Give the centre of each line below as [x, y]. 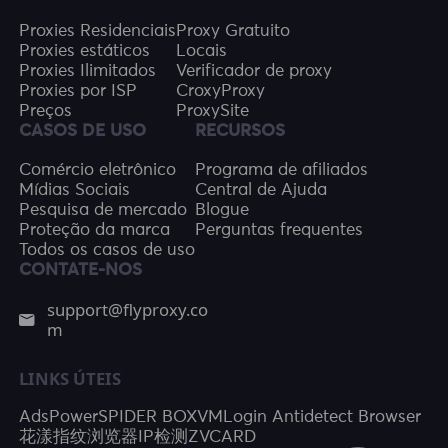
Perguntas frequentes [279, 231]
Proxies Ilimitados [88, 71]
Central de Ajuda [261, 191]
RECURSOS [240, 131]
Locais [202, 51]
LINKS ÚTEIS [70, 378]
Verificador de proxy [254, 71]
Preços [46, 111]
